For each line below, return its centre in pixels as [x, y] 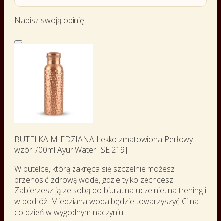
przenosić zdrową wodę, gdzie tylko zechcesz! [94, 179]
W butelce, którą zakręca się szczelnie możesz [94, 168]
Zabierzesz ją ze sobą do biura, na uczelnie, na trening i [110, 190]
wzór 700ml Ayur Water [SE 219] [71, 150]
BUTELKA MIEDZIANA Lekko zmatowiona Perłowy [104, 139]
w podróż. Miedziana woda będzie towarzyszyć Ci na [107, 201]
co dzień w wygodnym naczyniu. [70, 212]
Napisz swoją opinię [49, 20]
